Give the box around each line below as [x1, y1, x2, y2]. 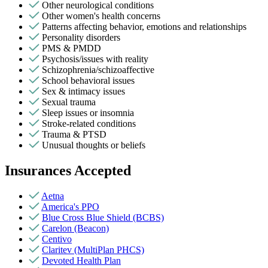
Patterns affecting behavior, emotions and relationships [42, 22, 246, 32]
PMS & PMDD [42, 43, 101, 54]
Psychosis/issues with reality [42, 54, 148, 65]
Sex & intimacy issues [42, 86, 125, 97]
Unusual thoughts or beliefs [42, 140, 145, 151]
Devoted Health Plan [42, 255, 121, 266]
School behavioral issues [42, 75, 135, 86]
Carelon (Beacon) [42, 223, 109, 234]
